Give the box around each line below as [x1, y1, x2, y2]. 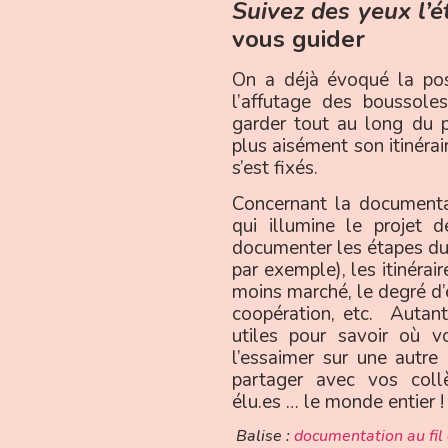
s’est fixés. [232, 154, 318, 181]
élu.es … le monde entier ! [232, 389, 444, 416]
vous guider [232, 22, 365, 55]
